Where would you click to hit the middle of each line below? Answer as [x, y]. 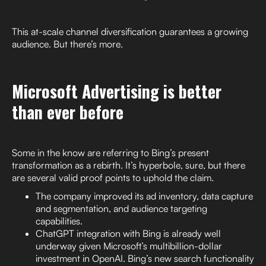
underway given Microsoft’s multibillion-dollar [129, 246]
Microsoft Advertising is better [117, 91]
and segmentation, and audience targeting [121, 209]
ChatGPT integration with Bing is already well [128, 234]
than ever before [68, 112]
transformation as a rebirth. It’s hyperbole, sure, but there [129, 165]
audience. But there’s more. [67, 44]
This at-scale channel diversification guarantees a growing [130, 32]
